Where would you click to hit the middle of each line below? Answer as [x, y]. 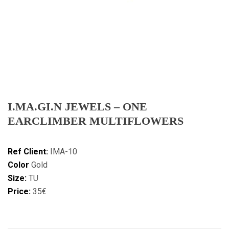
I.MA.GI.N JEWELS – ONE [77, 107]
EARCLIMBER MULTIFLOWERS [96, 121]
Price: [19, 191]
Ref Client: [29, 152]
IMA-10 [64, 152]
